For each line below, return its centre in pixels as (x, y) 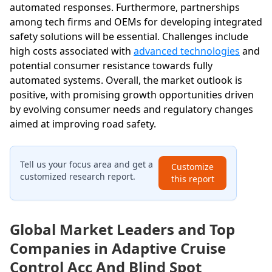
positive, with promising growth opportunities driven (132, 95)
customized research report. (78, 177)
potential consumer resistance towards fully (111, 66)
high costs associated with (72, 51)
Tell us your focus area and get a (87, 165)
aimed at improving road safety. (83, 124)
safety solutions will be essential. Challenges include (129, 37)
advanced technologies (187, 51)
